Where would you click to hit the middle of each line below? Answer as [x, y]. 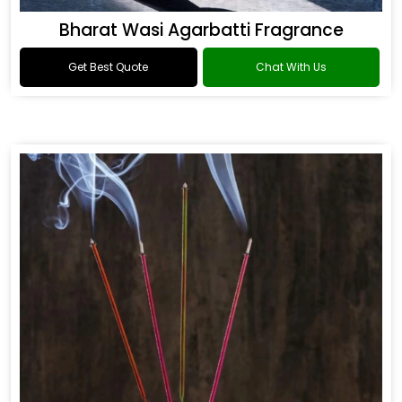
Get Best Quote [109, 67]
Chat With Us [291, 67]
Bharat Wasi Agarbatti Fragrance [201, 30]
